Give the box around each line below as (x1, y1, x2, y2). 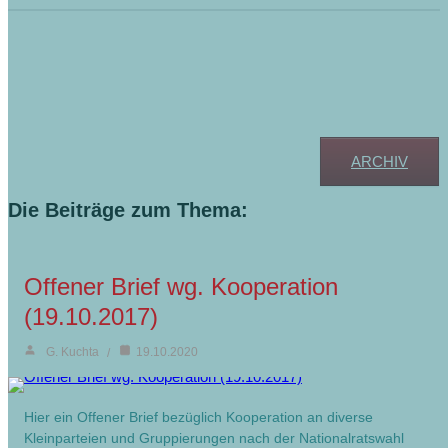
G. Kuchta (46, 344, 99, 359)
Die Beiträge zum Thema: (8, 198, 248, 221)
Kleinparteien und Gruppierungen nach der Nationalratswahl (24, 429, 404, 446)
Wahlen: (9, 84, 102, 112)
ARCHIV (351, 152, 408, 170)
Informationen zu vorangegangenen (9, 46, 418, 74)
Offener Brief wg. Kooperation (24, 272, 338, 300)
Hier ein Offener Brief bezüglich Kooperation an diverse (24, 408, 373, 425)
